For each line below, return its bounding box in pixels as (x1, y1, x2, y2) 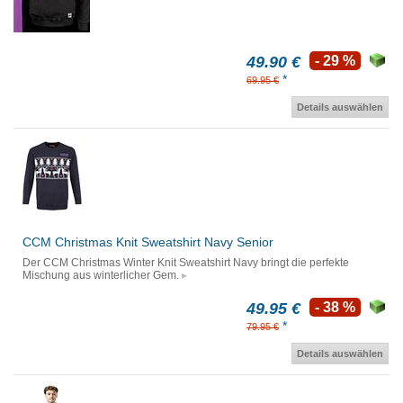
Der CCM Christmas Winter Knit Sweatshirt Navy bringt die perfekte (22, 256, 349, 270)
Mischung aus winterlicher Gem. (22, 269, 179, 282)
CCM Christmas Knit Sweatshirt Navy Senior (22, 235, 273, 250)
